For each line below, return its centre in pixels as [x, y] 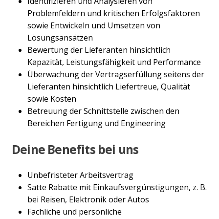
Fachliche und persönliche [75, 212]
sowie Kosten [52, 99]
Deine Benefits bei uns [75, 150]
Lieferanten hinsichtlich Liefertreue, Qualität [109, 86]
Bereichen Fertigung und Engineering [97, 123]
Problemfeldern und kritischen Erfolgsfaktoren [114, 13]
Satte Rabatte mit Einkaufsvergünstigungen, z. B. [117, 187]
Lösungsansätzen [60, 37]
